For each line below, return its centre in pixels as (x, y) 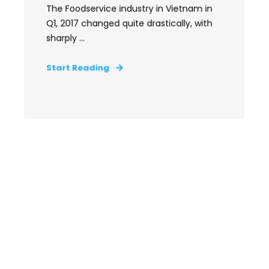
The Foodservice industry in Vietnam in (129, 9)
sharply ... (65, 38)
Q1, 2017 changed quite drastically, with (129, 23)
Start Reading (78, 68)
